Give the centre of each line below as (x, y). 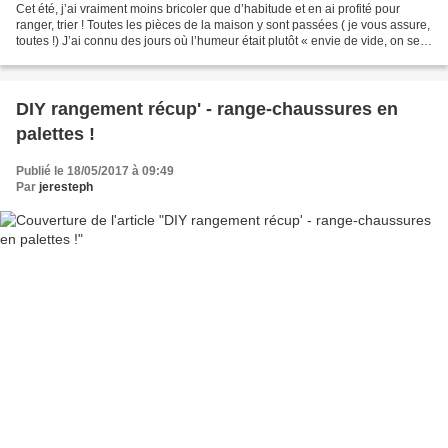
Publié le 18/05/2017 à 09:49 (95, 170)
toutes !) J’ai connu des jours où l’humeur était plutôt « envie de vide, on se (218, 40)
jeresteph (66, 186)
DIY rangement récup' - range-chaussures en (207, 108)
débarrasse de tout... (71, 56)
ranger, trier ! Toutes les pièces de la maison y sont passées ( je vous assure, (223, 24)
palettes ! (55, 133)
